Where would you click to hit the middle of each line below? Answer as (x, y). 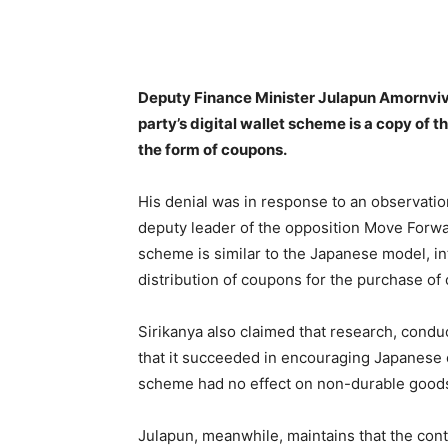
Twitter (334, 34)
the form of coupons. (212, 149)
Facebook (211, 34)
